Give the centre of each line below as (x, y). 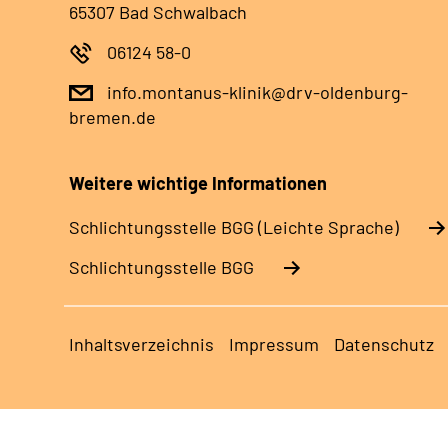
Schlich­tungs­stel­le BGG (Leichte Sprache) (234, 227)
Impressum (274, 344)
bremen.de (112, 117)
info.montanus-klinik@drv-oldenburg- (257, 92)
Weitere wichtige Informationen (198, 183)
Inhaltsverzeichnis (141, 344)
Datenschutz (384, 344)
